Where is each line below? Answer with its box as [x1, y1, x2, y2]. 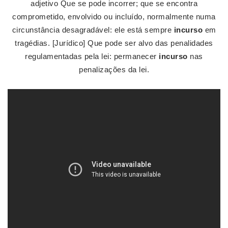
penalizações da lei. [79, 65, 149, 74]
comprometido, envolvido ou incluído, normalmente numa [12, 12, 216, 21]
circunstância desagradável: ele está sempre [12, 25, 174, 34]
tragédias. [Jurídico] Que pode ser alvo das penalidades [15, 39, 213, 47]
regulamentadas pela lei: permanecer [25, 52, 159, 61]
